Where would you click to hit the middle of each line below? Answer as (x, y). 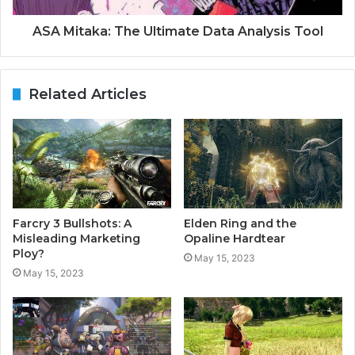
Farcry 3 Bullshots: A (72, 223)
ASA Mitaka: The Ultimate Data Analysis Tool (177, 31)
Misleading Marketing (76, 238)
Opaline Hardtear (235, 238)
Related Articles (88, 94)
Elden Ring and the (240, 223)
